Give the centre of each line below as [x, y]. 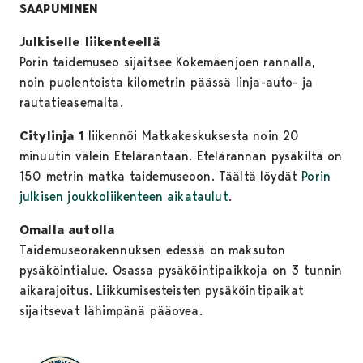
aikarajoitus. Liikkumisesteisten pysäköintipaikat [162, 290]
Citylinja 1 [52, 135]
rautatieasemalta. [73, 102]
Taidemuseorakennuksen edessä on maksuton [153, 250]
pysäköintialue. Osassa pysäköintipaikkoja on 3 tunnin [181, 270]
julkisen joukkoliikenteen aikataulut [124, 196]
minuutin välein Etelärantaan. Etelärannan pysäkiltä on [181, 156]
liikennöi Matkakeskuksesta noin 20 [192, 135]
